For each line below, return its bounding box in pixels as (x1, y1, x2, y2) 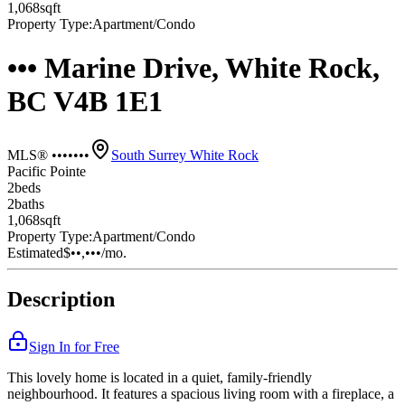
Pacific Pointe (7, 163, 86, 179)
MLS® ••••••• (7, 146, 89, 163)
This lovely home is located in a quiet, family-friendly (7, 370, 312, 386)
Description (7, 287, 115, 312)
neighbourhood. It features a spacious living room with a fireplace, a (7, 386, 394, 402)
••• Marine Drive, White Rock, (7, 52, 380, 85)
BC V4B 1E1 (7, 85, 163, 118)
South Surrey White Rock (111, 146, 259, 163)
